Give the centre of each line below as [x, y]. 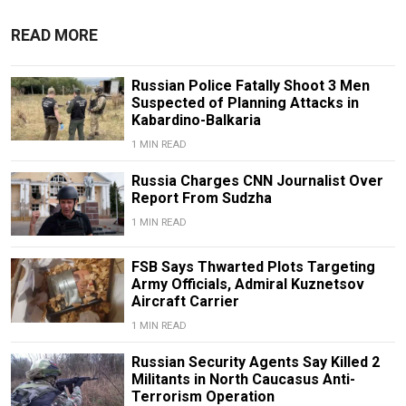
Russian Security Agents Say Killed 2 [255, 362]
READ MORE [54, 36]
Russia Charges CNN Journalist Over [257, 181]
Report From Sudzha [201, 198]
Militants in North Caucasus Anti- [243, 380]
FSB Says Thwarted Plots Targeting [253, 267]
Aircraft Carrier [185, 302]
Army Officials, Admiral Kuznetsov [247, 285]
